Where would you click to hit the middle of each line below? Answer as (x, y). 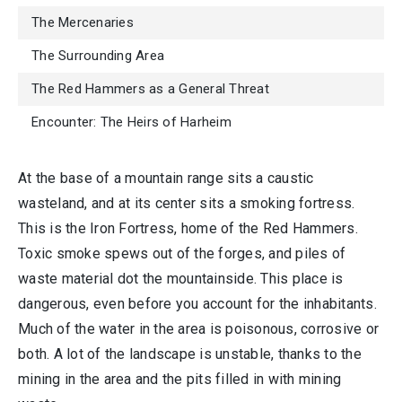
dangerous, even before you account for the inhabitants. (197, 304)
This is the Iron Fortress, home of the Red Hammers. (188, 228)
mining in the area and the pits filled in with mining (180, 379)
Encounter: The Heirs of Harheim (131, 122)
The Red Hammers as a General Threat (150, 89)
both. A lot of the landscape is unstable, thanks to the (190, 354)
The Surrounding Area (98, 56)
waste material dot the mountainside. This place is (181, 279)
